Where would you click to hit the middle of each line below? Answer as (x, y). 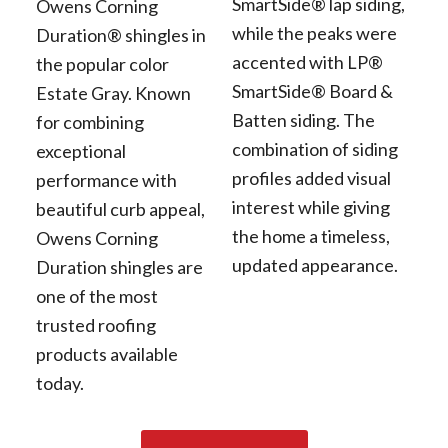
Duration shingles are (119, 266)
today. (59, 382)
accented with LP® (307, 61)
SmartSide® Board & (312, 90)
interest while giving (310, 206)
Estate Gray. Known (113, 92)
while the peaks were (314, 32)
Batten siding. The (303, 119)
